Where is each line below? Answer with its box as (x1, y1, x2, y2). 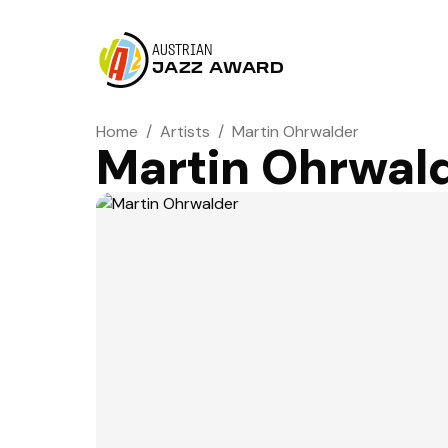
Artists (160, 121, 210, 142)
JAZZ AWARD (152, 61, 285, 77)
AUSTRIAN (152, 43, 213, 59)
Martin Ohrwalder (232, 121, 359, 142)
